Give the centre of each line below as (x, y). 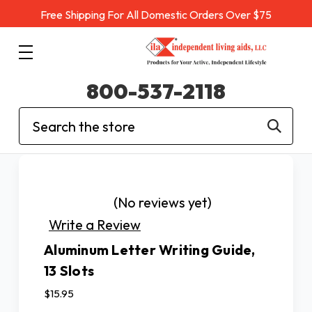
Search (41, 117)
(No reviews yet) (163, 202)
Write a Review (95, 224)
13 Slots (69, 270)
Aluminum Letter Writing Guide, (150, 249)
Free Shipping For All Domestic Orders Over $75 (156, 15)
